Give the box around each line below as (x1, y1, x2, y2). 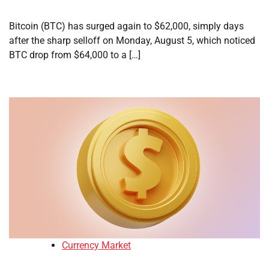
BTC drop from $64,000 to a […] (9, 49, 141, 61)
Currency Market (62, 240, 131, 252)
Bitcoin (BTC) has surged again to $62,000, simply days (9, 20, 244, 32)
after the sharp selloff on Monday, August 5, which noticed (9, 35, 255, 47)
